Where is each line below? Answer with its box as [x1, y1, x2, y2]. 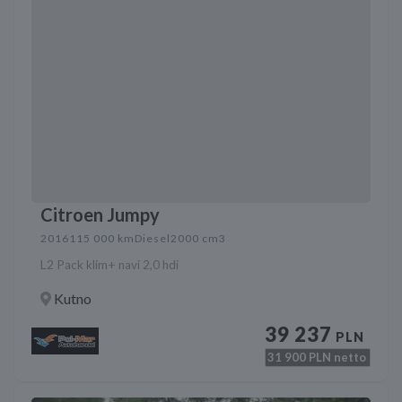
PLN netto [308, 350, 366, 365]
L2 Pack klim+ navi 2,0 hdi [40, 258, 179, 273]
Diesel [135, 232, 171, 246]
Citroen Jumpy [40, 204, 161, 226]
